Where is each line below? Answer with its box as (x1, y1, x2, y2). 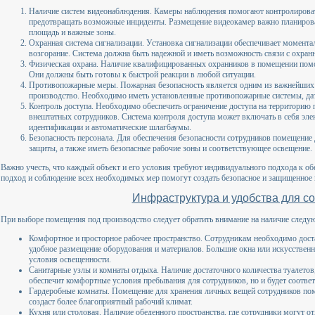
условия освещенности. (29, 254, 111, 264)
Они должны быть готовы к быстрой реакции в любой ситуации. (29, 70, 256, 80)
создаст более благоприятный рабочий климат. (29, 296, 193, 307)
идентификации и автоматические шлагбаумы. (29, 122, 191, 133)
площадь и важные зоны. (29, 27, 116, 38)
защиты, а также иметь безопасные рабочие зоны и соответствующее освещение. (29, 143, 312, 154)
